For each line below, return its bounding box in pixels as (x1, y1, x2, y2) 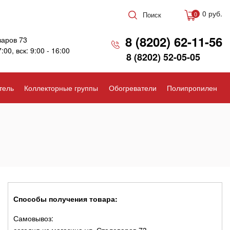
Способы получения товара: (13, 194, 118, 204)
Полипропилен (166, 83, 217, 93)
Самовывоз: (13, 213, 53, 223)
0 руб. (202, 8, 222, 19)
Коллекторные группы (24, 83, 99, 93)
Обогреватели (108, 83, 157, 93)
